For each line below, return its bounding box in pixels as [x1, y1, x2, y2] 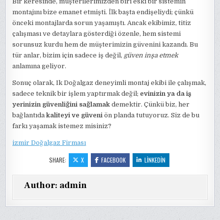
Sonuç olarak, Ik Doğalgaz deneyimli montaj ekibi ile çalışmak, [12, 79, 207, 86]
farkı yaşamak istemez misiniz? [12, 122, 112, 130]
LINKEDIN [144, 156, 165, 164]
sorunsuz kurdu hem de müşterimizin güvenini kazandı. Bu [12, 41, 198, 48]
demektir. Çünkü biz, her [110, 101, 190, 108]
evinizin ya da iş [140, 90, 192, 97]
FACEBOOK [101, 156, 126, 164]
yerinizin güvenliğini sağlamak [12, 101, 110, 108]
